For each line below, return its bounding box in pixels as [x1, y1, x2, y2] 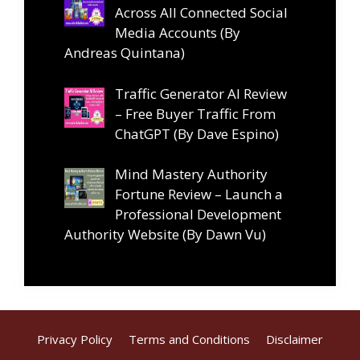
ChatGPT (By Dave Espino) [114, 124, 279, 143]
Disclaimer [266, 331, 323, 348]
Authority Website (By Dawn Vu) [64, 225, 266, 244]
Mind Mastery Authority [114, 165, 268, 184]
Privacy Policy [37, 331, 112, 348]
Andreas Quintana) [64, 43, 185, 63]
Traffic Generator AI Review [114, 84, 287, 103]
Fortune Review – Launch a [114, 185, 283, 204]
